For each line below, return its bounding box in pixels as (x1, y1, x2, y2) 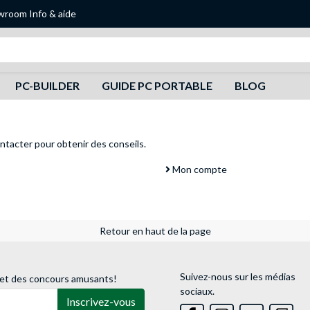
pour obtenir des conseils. (33, 138, 146, 149)
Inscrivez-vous (66, 295, 136, 308)
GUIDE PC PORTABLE (101, 79, 212, 92)
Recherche (113, 37, 163, 51)
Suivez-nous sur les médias (179, 271, 295, 282)
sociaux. (179, 285, 215, 297)
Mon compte (170, 163, 227, 175)
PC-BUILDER (15, 79, 80, 92)
